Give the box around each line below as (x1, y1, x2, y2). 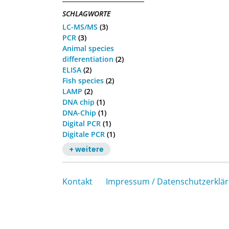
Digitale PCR (62, 129, 105, 139)
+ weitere (68, 144, 104, 154)
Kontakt (62, 175, 93, 187)
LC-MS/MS (62, 21, 98, 32)
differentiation (62, 54, 113, 64)
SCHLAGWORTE (62, 8, 110, 18)
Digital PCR (62, 118, 101, 128)
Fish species (62, 75, 104, 85)
